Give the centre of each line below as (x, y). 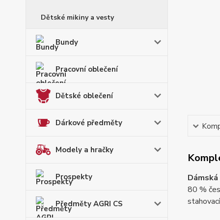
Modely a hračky (84, 150)
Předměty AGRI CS (89, 204)
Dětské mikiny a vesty (77, 17)
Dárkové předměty (89, 123)
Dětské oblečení (84, 96)
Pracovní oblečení (87, 69)
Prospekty (74, 177)
